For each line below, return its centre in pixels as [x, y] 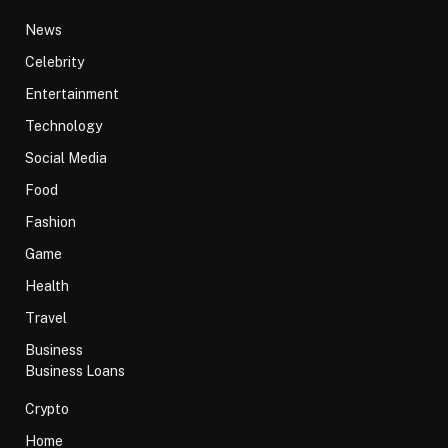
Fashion [50, 221]
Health [47, 285]
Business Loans [75, 370]
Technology [63, 125]
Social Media [66, 157]
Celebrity [54, 61]
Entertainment [72, 93]
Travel [46, 317]
